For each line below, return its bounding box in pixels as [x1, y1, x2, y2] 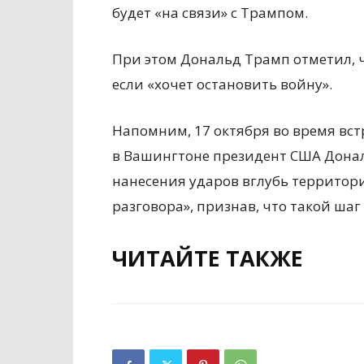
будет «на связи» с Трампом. [112, 3, 308, 23]
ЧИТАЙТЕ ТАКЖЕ [112, 243, 303, 274]
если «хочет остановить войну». [112, 75, 332, 94]
